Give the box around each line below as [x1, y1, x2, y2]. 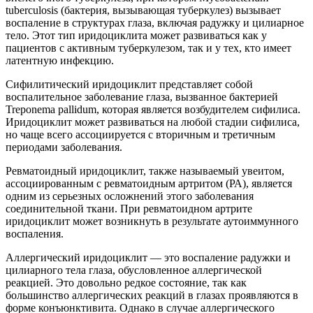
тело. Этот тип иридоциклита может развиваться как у [6, 29, 267, 42]
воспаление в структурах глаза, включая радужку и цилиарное [6, 17, 304, 29]
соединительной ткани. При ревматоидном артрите [6, 203, 252, 215]
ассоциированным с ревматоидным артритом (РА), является [6, 177, 292, 190]
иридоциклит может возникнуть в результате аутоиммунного [6, 215, 298, 228]
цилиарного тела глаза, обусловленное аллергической [6, 264, 262, 277]
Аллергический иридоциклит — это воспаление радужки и [6, 252, 291, 264]
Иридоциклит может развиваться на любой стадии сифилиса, [6, 116, 300, 129]
